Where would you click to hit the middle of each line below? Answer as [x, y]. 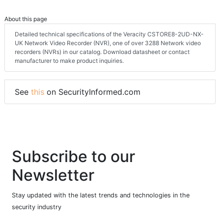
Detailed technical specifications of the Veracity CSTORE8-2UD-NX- [109, 46]
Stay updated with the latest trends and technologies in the [101, 207]
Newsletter [53, 187]
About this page [26, 31]
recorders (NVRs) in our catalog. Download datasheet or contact [102, 64]
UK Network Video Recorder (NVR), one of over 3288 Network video [108, 55]
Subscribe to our [73, 168]
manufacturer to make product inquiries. [69, 73]
